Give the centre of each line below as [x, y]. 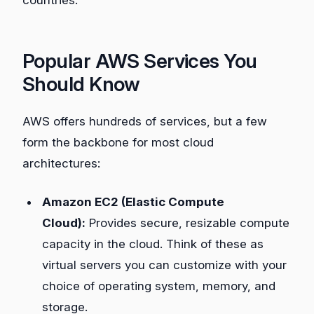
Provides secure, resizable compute [187, 223]
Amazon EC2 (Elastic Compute [133, 202]
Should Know [81, 84]
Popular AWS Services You [140, 61]
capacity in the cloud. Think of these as [153, 244]
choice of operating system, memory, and [159, 286]
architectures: [61, 163]
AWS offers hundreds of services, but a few [145, 121]
